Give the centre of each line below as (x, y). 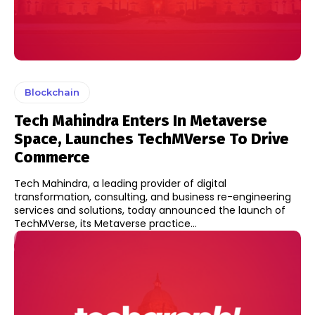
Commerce (52, 157)
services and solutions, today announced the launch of (150, 211)
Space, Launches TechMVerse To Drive (152, 139)
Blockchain (52, 92)
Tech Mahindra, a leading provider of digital (120, 184)
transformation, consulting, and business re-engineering (153, 197)
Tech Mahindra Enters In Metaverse (141, 121)
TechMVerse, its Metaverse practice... (105, 224)
